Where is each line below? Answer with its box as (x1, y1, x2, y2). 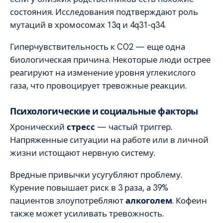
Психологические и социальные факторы (10, 105, 198, 117)
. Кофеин (172, 195, 207, 207)
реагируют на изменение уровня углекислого (10, 67, 196, 78)
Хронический (10, 121, 67, 132)
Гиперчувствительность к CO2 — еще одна (10, 41, 185, 52)
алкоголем (125, 195, 172, 207)
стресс (67, 121, 95, 132)
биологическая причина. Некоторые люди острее (10, 54, 211, 65)
